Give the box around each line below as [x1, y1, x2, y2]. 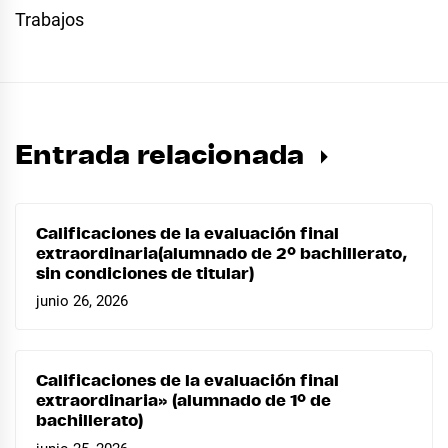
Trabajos [15, 8, 84, 30]
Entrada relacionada [15, 141, 311, 169]
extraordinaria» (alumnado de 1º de [36, 393, 331, 410]
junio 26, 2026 [36, 292, 128, 311]
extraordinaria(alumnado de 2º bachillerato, [36, 245, 407, 262]
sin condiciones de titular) [36, 265, 254, 282]
